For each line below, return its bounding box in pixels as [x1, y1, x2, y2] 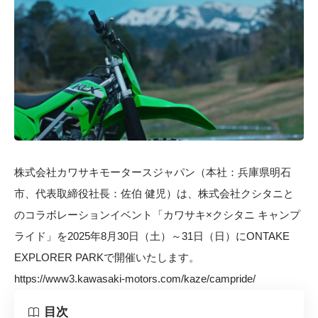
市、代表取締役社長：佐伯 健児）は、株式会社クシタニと [14, 187, 294, 200]
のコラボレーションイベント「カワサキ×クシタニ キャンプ [14, 209, 300, 221]
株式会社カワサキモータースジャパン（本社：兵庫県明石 [14, 166, 291, 179]
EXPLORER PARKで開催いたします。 [14, 251, 199, 264]
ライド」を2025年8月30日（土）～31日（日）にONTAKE [14, 230, 290, 243]
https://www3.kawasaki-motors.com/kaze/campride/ [14, 273, 256, 285]
